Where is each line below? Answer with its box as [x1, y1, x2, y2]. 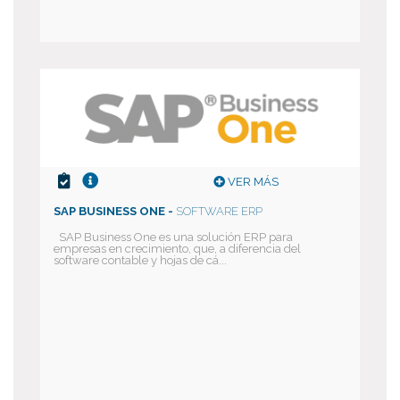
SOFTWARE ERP [176, 204, 262, 218]
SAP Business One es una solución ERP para [54, 230, 293, 244]
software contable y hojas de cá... [54, 254, 227, 267]
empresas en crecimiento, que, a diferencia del [54, 242, 301, 255]
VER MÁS [225, 175, 279, 188]
